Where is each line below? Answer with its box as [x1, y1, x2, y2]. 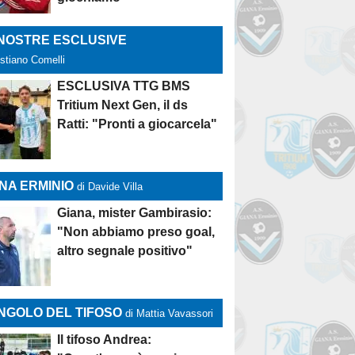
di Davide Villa [77, 181, 143, 193]
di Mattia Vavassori [125, 307, 214, 319]
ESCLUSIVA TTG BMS [57, 79, 191, 93]
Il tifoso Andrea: [57, 333, 152, 346]
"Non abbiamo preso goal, [57, 225, 216, 239]
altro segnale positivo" [57, 244, 193, 258]
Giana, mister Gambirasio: [57, 206, 212, 219]
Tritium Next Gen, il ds [57, 98, 189, 112]
